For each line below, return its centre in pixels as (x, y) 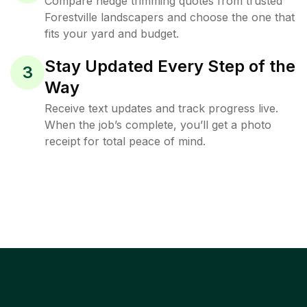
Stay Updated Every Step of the (170, 66)
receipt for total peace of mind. (125, 141)
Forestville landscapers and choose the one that (170, 17)
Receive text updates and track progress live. (161, 108)
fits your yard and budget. (112, 34)
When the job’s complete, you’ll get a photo (158, 125)
